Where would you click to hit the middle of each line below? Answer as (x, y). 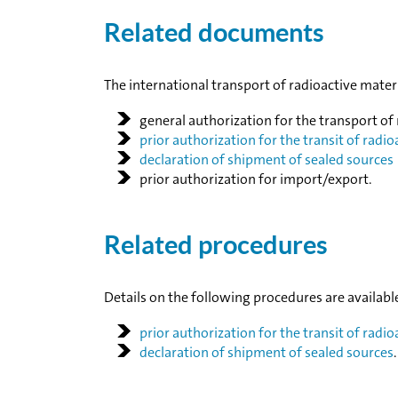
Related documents (214, 33)
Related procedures (216, 245)
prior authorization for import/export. (255, 179)
